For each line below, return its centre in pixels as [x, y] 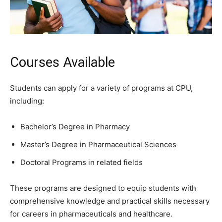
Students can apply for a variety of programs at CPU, [101, 88]
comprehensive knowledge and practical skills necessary [110, 201]
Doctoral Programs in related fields [82, 163]
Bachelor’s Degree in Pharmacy [75, 127]
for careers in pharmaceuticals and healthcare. [91, 214]
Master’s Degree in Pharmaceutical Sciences [98, 145]
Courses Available [62, 63]
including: [27, 101]
